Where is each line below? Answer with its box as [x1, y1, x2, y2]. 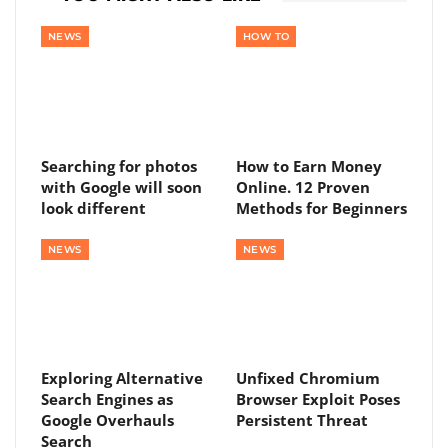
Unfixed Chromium [236, 368, 380, 389]
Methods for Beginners [236, 197, 407, 218]
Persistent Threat [236, 410, 368, 431]
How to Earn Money [236, 155, 382, 176]
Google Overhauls [41, 410, 174, 431]
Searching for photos [41, 155, 197, 176]
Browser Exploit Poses [236, 389, 400, 410]
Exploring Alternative [41, 368, 203, 389]
